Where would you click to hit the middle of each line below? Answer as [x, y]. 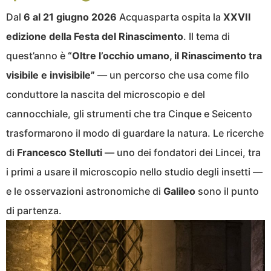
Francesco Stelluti [60, 152]
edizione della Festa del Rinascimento [95, 36]
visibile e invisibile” [51, 75]
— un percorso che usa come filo [172, 75]
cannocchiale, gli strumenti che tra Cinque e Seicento [129, 113]
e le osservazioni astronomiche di [85, 191]
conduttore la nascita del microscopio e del [106, 94]
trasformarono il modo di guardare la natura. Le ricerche [135, 133]
